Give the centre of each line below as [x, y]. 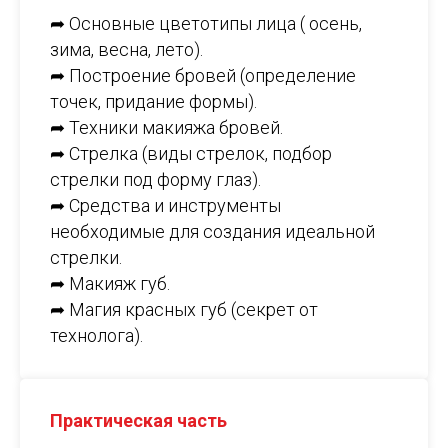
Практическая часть [138, 421]
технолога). [96, 336]
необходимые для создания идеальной [212, 232]
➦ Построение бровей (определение [203, 76]
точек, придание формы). [153, 102]
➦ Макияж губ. [110, 284]
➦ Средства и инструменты [165, 206]
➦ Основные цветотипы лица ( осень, [206, 24]
